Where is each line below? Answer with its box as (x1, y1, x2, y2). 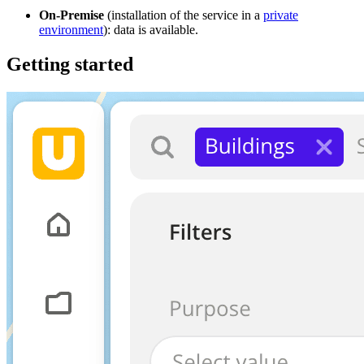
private (263, 7, 298, 22)
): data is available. (103, 22, 198, 37)
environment (39, 22, 103, 37)
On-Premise (39, 7, 104, 22)
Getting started (6, 53, 133, 75)
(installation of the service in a (104, 7, 263, 22)
